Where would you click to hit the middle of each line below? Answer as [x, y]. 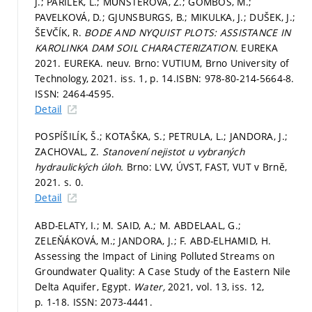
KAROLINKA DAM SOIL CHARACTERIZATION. [138, 47]
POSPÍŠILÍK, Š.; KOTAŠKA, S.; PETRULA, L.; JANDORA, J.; [162, 136]
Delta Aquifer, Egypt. [85, 286]
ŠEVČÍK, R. [60, 32]
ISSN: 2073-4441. [113, 302]
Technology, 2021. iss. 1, [93, 78]
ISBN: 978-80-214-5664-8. [235, 78]
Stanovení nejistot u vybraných [173, 152]
